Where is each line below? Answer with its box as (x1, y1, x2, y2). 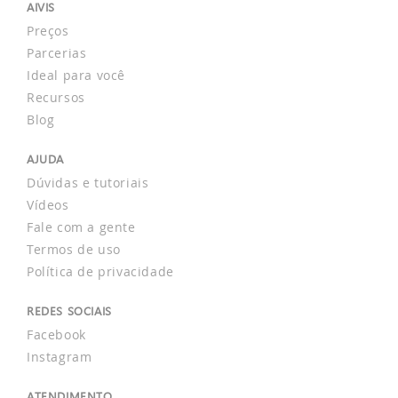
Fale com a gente (27, 219, 136, 235)
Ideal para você (27, 67, 125, 84)
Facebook (27, 326, 86, 343)
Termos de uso (27, 241, 121, 258)
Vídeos (27, 196, 69, 213)
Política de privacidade (27, 263, 174, 280)
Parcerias (27, 44, 87, 61)
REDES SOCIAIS (27, 303, 112, 318)
